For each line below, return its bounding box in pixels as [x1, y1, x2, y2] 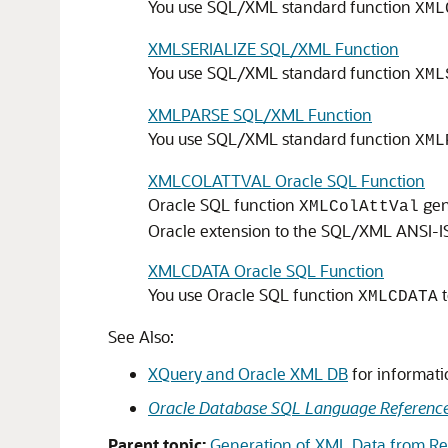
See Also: [108, 326, 174, 347]
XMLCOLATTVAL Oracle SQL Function [148, 170, 425, 191]
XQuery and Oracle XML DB [148, 363, 348, 384]
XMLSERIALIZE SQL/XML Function [148, 38, 399, 59]
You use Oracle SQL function [148, 284, 358, 305]
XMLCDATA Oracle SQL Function [148, 260, 384, 281]
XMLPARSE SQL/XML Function [148, 104, 372, 125]
